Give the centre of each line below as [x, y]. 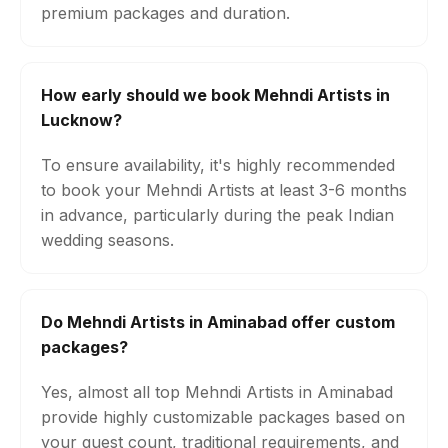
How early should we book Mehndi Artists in [215, 95]
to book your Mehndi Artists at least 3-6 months [224, 190]
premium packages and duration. [165, 13]
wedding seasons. [107, 240]
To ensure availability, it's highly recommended [218, 165]
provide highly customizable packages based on [223, 417]
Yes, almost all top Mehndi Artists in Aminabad [217, 392]
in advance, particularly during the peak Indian [217, 215]
